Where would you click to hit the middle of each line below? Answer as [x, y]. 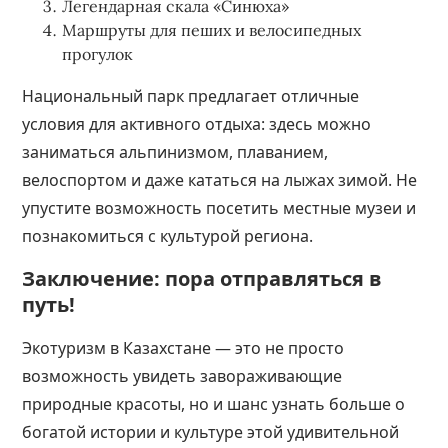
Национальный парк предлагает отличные [191, 96]
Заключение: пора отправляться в [202, 278]
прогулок [98, 54]
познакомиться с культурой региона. [168, 236]
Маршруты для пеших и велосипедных [212, 30]
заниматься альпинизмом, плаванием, [175, 152]
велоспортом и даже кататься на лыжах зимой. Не [220, 180]
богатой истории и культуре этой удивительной [211, 432]
